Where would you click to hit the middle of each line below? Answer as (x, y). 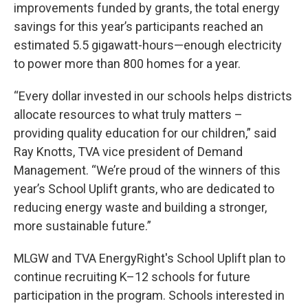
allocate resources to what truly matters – (128, 114)
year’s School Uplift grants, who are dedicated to (144, 188)
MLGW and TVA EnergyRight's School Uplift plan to (150, 258)
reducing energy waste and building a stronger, (140, 207)
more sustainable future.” (82, 225)
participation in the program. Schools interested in (149, 295)
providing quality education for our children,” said (145, 133)
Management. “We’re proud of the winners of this (147, 170)
